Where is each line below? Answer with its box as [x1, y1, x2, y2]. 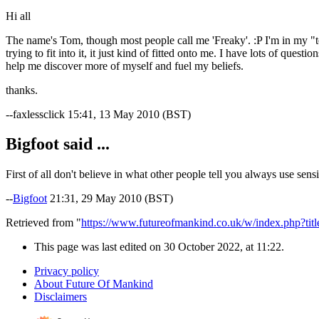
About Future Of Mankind [34, 278, 153, 291]
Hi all [6, 9, 31, 22]
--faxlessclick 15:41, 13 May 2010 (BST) [6, 108, 191, 120]
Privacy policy [34, 265, 99, 278]
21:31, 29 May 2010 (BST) [47, 192, 173, 205]
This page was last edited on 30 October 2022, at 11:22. [34, 241, 284, 253]
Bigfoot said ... [6, 135, 110, 154]
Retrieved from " [6, 216, 81, 229]
